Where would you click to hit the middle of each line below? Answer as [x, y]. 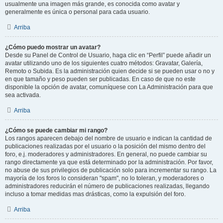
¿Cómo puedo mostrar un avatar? [53, 47]
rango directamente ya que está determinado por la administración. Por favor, [109, 162]
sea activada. [23, 95]
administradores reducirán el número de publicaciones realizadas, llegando [107, 186]
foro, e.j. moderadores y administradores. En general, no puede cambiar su [106, 154]
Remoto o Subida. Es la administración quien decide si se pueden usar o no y [110, 71]
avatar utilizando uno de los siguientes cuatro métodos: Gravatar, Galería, [104, 63]
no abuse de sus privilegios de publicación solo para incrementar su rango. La [111, 170]
